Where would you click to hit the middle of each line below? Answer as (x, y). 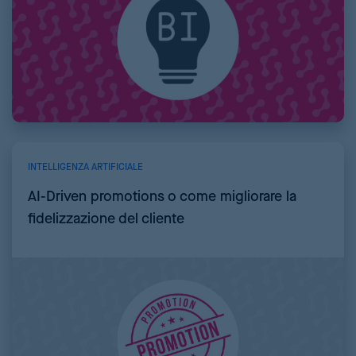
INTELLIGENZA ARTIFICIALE (85, 168)
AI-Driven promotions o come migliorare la (162, 197)
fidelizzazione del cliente (106, 219)
